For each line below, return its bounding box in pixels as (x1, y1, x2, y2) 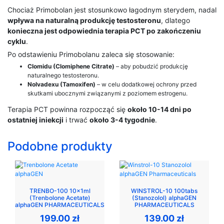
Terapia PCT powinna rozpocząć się (7, 105, 127, 114)
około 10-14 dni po (127, 105, 191, 114)
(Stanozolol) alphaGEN (132, 193, 196, 201)
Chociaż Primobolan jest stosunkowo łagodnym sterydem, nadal (7, 5, 216, 14)
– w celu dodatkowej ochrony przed (95, 80, 196, 88)
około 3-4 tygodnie (89, 115, 155, 124)
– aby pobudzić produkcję (114, 62, 188, 70)
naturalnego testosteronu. (27, 71, 99, 79)
